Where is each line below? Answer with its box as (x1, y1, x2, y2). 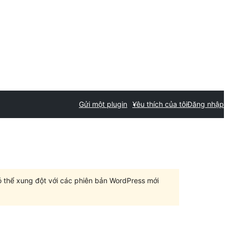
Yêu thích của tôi (132, 100, 187, 108)
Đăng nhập (187, 100, 224, 108)
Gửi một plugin (79, 100, 127, 108)
